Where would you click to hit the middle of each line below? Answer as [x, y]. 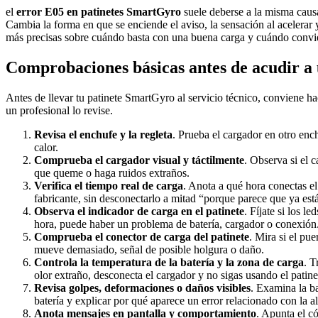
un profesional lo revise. [59, 110]
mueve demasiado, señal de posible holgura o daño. [149, 249]
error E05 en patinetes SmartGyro [99, 12]
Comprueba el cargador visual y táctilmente [139, 160]
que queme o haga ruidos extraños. [112, 172]
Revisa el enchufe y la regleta [103, 134]
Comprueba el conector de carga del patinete [142, 236]
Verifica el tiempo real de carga [109, 185]
